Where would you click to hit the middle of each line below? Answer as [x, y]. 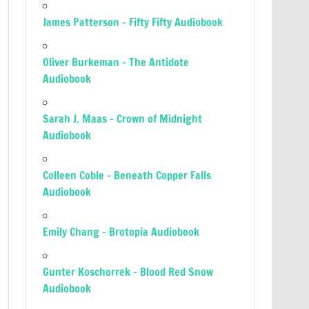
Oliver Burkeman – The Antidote [116, 62]
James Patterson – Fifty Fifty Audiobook [133, 22]
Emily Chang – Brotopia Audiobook [121, 232]
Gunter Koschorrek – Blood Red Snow [128, 272]
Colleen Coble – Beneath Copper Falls [127, 175]
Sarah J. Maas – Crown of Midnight [123, 119]
